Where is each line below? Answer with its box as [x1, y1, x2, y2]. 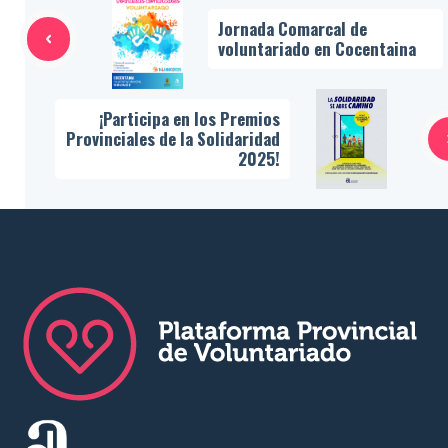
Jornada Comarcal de [218, 16, 367, 42]
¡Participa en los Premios [99, 106, 280, 132]
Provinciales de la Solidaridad [66, 126, 280, 152]
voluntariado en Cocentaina [218, 36, 416, 62]
